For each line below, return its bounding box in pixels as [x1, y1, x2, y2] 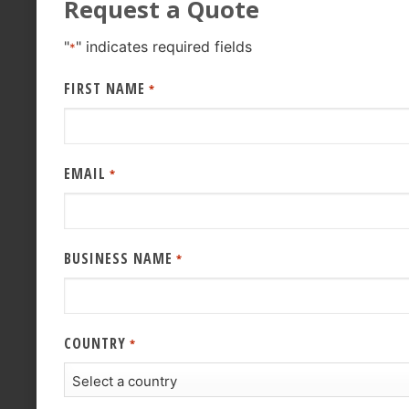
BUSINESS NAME [64, 248, 173, 269]
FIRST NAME [64, 79, 146, 100]
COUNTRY [64, 333, 127, 354]
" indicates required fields [76, 37, 253, 57]
